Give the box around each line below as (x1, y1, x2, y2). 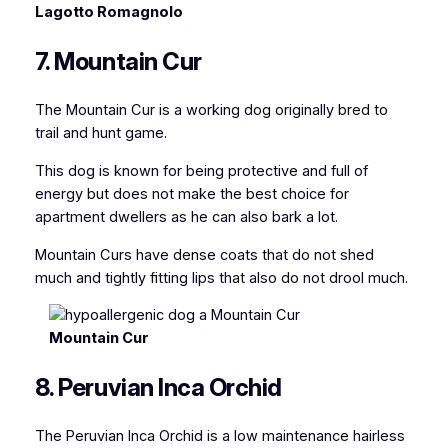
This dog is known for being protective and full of (34, 161, 368, 180)
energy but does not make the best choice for (34, 184, 349, 203)
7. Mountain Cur (34, 47, 202, 77)
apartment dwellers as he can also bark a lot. (34, 207, 338, 226)
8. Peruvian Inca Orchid (34, 373, 282, 403)
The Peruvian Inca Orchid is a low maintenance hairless (34, 427, 405, 446)
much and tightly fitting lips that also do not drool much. (34, 268, 408, 287)
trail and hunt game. (34, 124, 167, 143)
